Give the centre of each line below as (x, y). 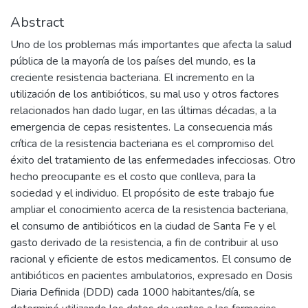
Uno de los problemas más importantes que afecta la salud (151, 44)
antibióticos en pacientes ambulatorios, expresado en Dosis (152, 275)
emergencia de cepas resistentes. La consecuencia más (142, 127)
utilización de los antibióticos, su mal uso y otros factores (145, 94)
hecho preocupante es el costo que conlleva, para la (133, 176)
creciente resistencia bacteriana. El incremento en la (132, 77)
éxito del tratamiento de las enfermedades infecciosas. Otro (153, 160)
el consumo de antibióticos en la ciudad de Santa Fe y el (143, 226)
